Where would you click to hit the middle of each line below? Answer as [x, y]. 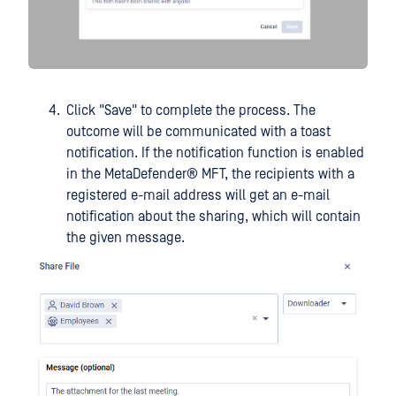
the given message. [126, 238]
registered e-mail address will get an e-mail [198, 196]
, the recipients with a [289, 175]
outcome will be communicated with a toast [198, 132]
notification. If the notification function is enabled [215, 153]
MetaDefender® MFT [164, 175]
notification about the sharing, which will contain [213, 217]
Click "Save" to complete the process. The [191, 111]
